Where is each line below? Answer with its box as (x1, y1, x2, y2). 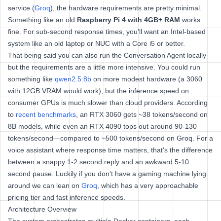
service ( (8, 4, 35, 12)
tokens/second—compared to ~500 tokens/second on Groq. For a (8, 134, 213, 142)
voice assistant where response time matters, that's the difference (8, 146, 213, 154)
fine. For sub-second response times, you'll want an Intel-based (8, 28, 206, 36)
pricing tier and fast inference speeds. (8, 193, 125, 201)
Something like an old (8, 16, 77, 24)
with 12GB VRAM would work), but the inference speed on (8, 87, 189, 95)
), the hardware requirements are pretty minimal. (50, 4, 202, 12)
